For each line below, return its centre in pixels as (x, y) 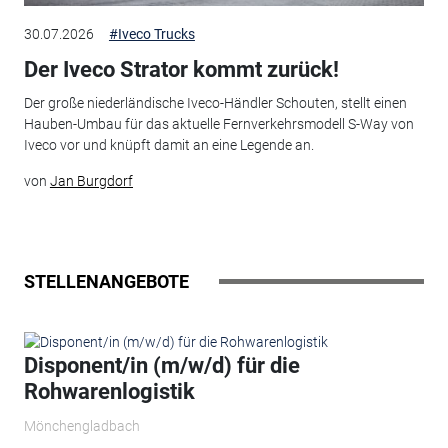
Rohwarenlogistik (109, 392)
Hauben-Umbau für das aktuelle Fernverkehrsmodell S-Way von (218, 124)
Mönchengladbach (81, 425)
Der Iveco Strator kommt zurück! (181, 69)
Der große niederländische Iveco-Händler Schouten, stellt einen (215, 103)
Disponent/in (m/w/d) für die (161, 366)
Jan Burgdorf (91, 181)
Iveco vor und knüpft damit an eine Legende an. (168, 145)
